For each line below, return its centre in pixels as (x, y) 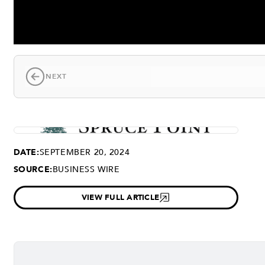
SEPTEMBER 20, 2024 (85, 152)
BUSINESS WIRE (86, 169)
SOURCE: (33, 169)
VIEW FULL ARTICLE (120, 197)
